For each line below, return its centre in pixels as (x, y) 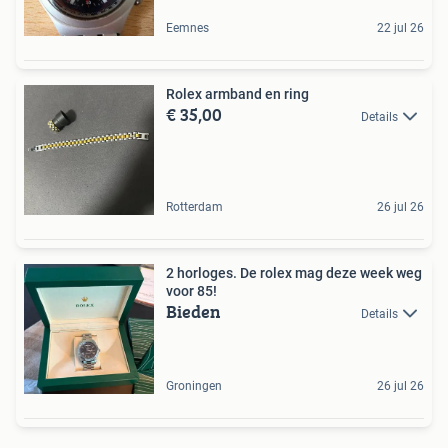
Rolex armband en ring (237, 93)
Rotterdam (194, 206)
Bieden (193, 311)
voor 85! (191, 290)
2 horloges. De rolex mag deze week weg (294, 272)
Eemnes (187, 27)
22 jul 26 (400, 27)
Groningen (194, 385)
